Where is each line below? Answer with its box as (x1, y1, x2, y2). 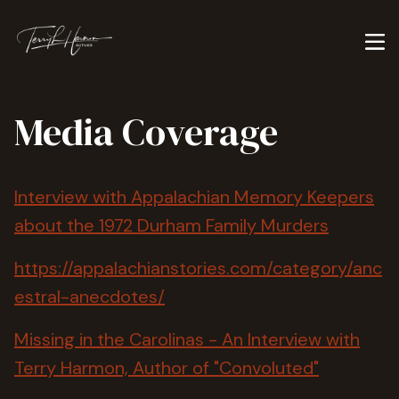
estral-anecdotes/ (14, 285, 165, 308)
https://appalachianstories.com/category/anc (14, 256, 382, 280)
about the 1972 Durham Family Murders (14, 214, 329, 237)
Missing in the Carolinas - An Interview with (14, 328, 360, 351)
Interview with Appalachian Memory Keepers (14, 185, 374, 208)
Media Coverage (14, 106, 278, 158)
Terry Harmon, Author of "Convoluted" (14, 356, 319, 379)
